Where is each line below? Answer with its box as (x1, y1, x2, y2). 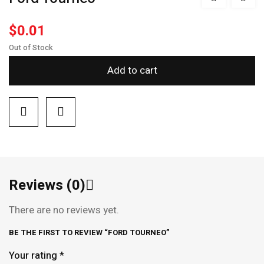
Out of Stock (9, 42, 53, 53)
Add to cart (107, 63, 157, 78)
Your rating (9, 248, 60, 263)
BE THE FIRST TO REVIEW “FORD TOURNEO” (9, 227, 169, 238)
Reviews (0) (9, 175, 85, 196)
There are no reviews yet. (9, 203, 119, 217)
